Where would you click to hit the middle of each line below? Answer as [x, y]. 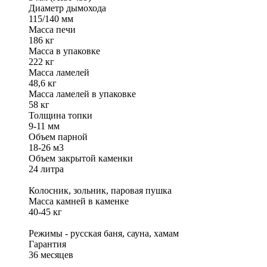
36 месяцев [51, 254]
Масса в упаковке [64, 51]
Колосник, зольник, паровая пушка [100, 190]
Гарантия [47, 244]
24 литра [46, 169]
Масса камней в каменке [79, 201]
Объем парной [58, 136]
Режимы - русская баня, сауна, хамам [104, 233]
